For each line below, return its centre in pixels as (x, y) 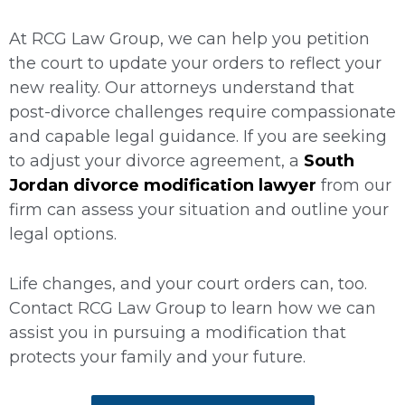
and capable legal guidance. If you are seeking (198, 136)
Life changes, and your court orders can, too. (188, 283)
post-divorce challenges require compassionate (202, 112)
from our (354, 185)
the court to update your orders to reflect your (195, 63)
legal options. (63, 234)
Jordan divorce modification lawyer (163, 185)
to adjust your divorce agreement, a (156, 160)
